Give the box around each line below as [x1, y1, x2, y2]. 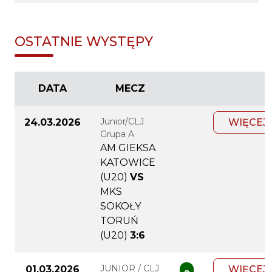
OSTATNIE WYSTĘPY [15, 33, 153, 50]
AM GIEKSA [100, 142, 155, 154]
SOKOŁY [100, 200, 141, 212]
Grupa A [100, 129, 134, 140]
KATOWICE [100, 157, 155, 169]
